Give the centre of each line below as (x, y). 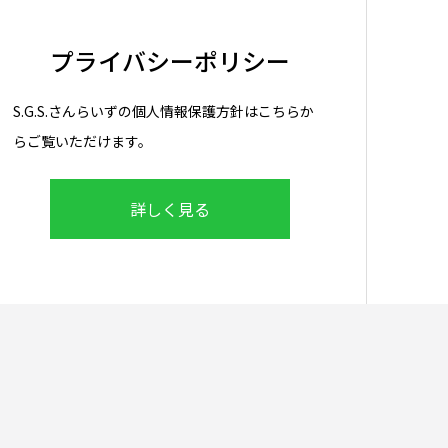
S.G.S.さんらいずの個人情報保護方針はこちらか (163, 111)
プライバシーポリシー (169, 60)
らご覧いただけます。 (82, 141)
